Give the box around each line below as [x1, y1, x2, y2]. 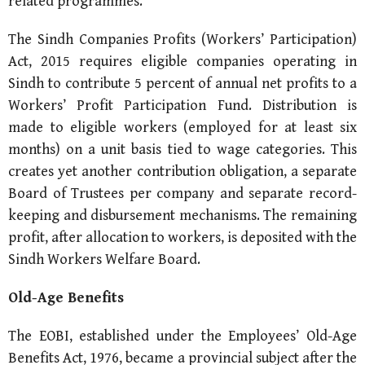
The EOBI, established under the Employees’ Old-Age [8, 327, 357, 345]
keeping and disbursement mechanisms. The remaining [8, 206, 357, 224]
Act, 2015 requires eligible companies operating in [8, 52, 357, 70]
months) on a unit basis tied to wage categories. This [8, 140, 357, 158]
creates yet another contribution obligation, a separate [8, 162, 357, 180]
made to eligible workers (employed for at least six [8, 118, 357, 136]
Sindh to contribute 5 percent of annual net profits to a [8, 74, 357, 92]
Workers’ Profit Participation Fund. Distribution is [8, 96, 357, 114]
